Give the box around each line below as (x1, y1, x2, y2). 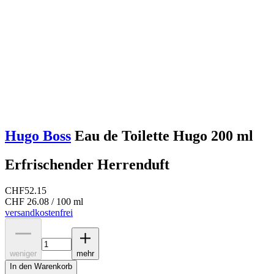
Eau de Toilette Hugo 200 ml (71, 127, 253, 144)
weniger (10, 248, 37, 258)
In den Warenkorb (10, 261, 72, 271)
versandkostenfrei (5, 207, 73, 218)
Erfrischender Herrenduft (5, 156, 169, 172)
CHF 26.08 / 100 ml (5, 196, 83, 207)
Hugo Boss (5, 127, 71, 144)
